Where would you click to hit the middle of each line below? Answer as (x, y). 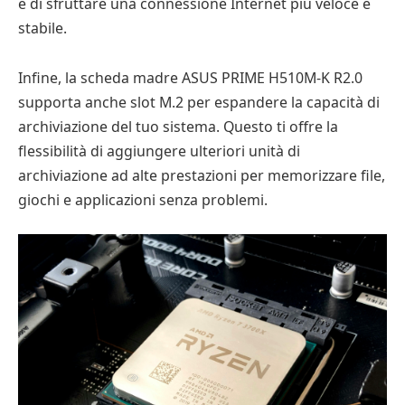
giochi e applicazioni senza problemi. (143, 199)
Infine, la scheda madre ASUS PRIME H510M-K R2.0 (190, 77)
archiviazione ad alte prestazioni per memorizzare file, (202, 175)
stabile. (42, 28)
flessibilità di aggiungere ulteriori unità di (159, 151)
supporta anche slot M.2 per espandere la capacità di (199, 102)
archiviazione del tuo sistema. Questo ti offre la (178, 126)
